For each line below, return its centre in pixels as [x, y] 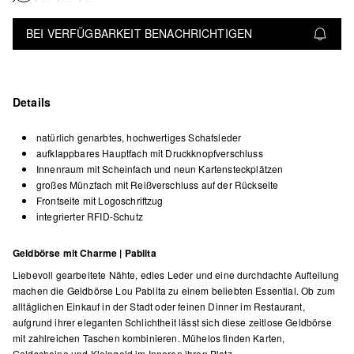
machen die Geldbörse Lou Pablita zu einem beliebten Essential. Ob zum [174, 290]
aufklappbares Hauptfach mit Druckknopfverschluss [150, 153]
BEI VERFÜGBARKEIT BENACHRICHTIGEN [139, 34]
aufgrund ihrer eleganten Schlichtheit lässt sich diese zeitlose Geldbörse [172, 322]
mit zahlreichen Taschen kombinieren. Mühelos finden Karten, [149, 337]
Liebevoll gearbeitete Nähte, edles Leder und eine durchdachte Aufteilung [176, 274]
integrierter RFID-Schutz [90, 216]
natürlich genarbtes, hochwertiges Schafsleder [139, 137]
